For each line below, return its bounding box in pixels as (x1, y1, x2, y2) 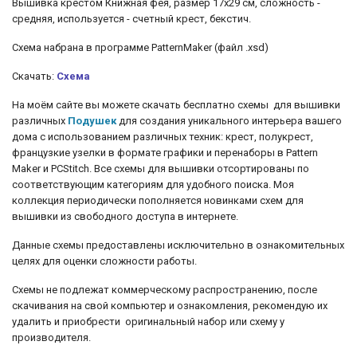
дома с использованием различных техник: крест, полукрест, (12, 131, 313, 143)
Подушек (68, 115, 116, 127)
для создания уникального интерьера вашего (116, 115, 342, 127)
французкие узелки (12, 147, 108, 159)
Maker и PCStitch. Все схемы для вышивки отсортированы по (12, 163, 309, 175)
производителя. (12, 331, 91, 343)
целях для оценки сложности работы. (12, 255, 199, 267)
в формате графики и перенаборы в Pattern (108, 147, 318, 159)
